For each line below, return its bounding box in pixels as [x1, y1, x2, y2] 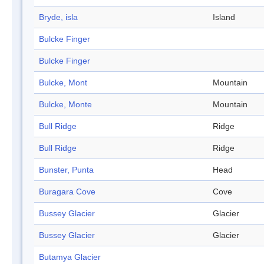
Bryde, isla [39, 12, 78, 22]
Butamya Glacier [39, 252, 101, 262]
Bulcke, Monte [39, 100, 92, 110]
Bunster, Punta [39, 165, 94, 175]
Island [213, 12, 235, 22]
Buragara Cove [39, 187, 95, 197]
